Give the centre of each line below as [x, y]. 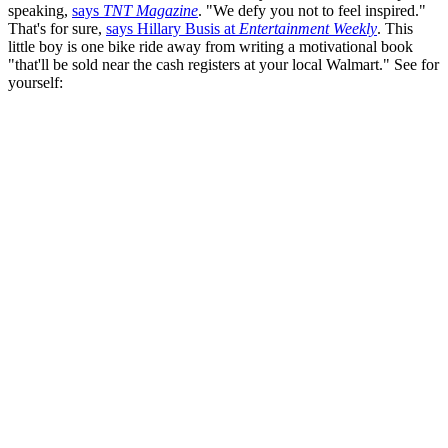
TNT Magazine [150, 11]
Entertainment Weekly [308, 29]
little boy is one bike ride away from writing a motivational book [210, 47]
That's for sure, [57, 29]
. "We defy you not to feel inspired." [312, 11]
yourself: [35, 83]
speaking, [40, 11]
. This [395, 29]
